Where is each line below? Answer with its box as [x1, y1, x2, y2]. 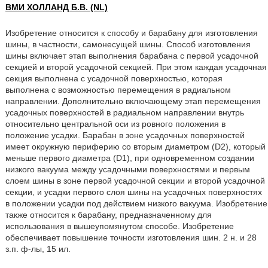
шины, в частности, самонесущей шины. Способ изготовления [5, 39, 251, 49]
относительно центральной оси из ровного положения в [5, 119, 226, 129]
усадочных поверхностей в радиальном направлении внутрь [5, 108, 244, 117]
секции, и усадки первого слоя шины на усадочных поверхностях [5, 187, 262, 197]
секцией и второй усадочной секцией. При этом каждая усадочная [5, 62, 267, 72]
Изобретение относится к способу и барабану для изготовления [5, 28, 258, 38]
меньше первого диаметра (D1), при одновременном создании [5, 153, 254, 163]
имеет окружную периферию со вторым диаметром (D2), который [5, 142, 266, 151]
